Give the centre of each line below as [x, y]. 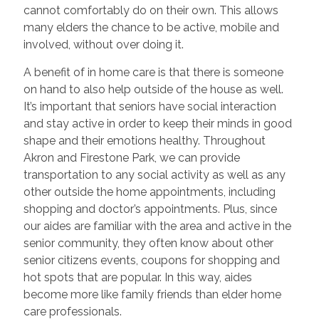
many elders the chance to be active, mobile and [151, 27]
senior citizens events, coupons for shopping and [151, 260]
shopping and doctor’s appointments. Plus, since [150, 209]
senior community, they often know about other [148, 243]
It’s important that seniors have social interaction [150, 106]
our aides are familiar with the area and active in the [157, 226]
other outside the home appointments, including [149, 192]
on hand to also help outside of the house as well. [153, 89]
